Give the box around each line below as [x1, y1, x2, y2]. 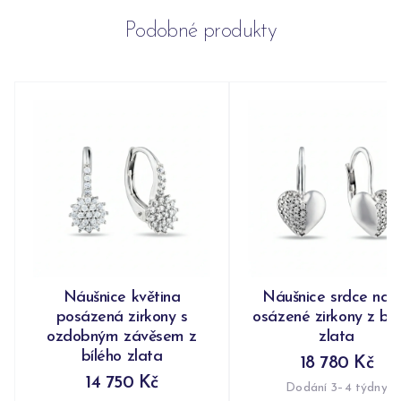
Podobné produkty [124, 21, 277, 43]
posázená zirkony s [55, 309, 188, 327]
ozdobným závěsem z [47, 328, 197, 346]
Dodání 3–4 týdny [286, 381, 388, 396]
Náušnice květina [63, 289, 181, 307]
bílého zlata [81, 348, 163, 366]
